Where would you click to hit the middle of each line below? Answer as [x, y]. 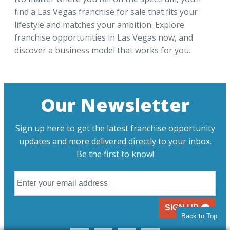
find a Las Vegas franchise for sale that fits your [106, 12]
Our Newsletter [115, 105]
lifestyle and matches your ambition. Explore [99, 24]
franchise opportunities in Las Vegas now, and [104, 37]
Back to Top [199, 216]
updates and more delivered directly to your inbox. [115, 141]
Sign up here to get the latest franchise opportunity [115, 128]
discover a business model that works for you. [102, 50]
